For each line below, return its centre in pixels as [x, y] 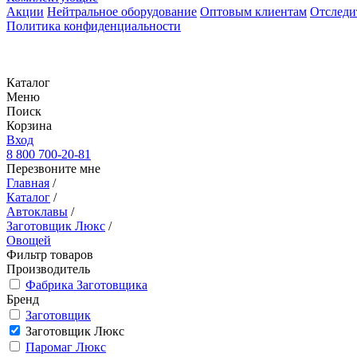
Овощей [29, 240]
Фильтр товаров [50, 255]
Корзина [29, 126]
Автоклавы [37, 212]
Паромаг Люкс [66, 347]
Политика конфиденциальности [94, 26]
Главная [28, 183]
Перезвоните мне [53, 169]
